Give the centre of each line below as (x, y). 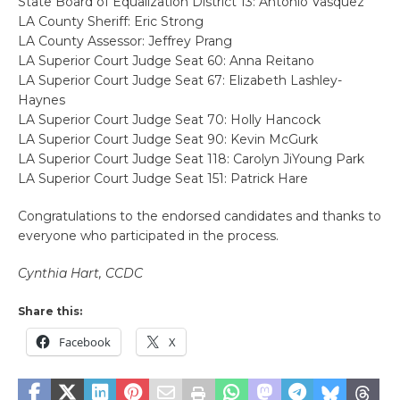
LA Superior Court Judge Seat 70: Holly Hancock (169, 120)
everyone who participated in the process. (148, 236)
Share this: (50, 312)
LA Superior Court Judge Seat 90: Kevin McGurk (168, 140)
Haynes (42, 100)
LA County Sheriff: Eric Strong (111, 22)
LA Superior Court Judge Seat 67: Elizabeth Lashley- (180, 81)
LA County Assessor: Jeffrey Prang (125, 42)
